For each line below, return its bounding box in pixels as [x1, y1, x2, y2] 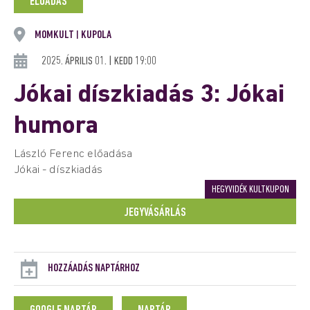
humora [14, 114, 98, 139]
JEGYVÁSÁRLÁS [124, 206, 186, 219]
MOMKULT [35, 29, 76, 41]
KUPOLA [79, 29, 111, 41]
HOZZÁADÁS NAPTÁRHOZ [48, 262, 140, 274]
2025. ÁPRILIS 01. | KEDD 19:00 [42, 55, 156, 67]
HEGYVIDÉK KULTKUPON [212, 185, 289, 195]
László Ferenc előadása [14, 148, 132, 160]
